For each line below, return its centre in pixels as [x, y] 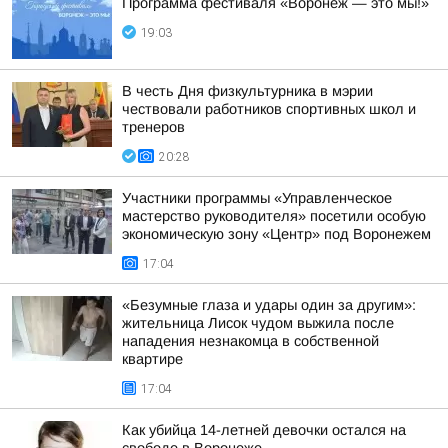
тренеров [153, 127]
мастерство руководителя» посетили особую [274, 216]
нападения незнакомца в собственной [250, 341]
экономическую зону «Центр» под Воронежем [276, 234]
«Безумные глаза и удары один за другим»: [269, 305]
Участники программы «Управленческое [257, 198]
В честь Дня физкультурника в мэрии [247, 91]
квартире [152, 359]
